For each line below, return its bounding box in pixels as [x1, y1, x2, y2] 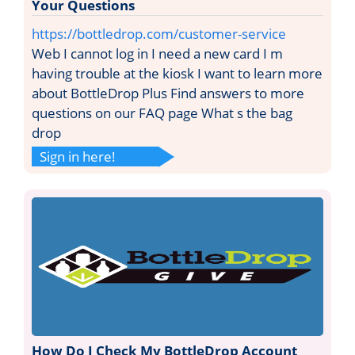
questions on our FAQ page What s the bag [32, 103, 292, 122]
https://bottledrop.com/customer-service [32, 24, 286, 43]
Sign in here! [40, 147, 116, 166]
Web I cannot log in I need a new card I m [32, 44, 283, 63]
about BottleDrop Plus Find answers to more [32, 83, 304, 102]
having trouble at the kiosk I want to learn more [32, 63, 323, 82]
